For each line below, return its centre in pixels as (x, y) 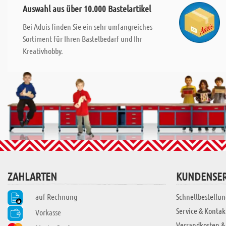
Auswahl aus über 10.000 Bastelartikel (87, 9)
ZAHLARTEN (32, 176)
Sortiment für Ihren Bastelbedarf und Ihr (82, 39)
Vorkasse (48, 212)
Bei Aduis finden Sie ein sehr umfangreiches (88, 26)
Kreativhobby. (43, 51)
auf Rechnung (56, 197)
